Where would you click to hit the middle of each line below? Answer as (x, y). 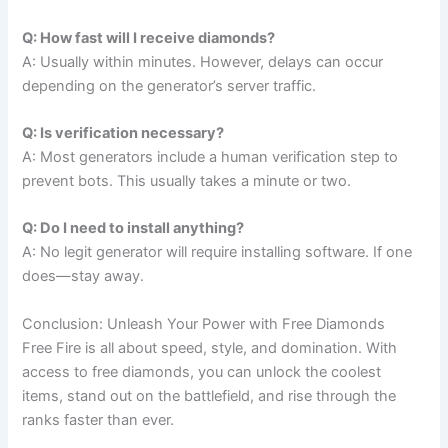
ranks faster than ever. (98, 419)
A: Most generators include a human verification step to (210, 156)
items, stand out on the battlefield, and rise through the (209, 395)
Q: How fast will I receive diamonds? (149, 37)
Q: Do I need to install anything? (133, 228)
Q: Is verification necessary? (123, 132)
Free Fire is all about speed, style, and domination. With (210, 347)
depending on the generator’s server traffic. (169, 85)
